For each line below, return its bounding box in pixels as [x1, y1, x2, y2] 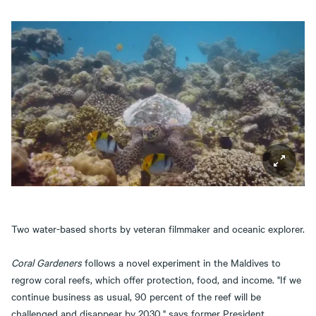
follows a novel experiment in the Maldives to [82, 255, 281, 269]
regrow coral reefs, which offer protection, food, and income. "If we [11, 272, 301, 286]
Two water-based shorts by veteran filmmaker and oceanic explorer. [11, 221, 305, 236]
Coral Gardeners [11, 255, 82, 269]
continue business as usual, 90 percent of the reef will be [11, 289, 261, 303]
